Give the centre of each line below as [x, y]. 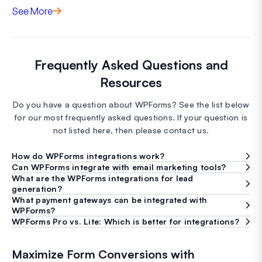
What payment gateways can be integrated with [109, 199]
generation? [37, 188]
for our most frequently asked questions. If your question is [131, 117]
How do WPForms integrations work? [88, 156]
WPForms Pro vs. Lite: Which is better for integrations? [125, 221]
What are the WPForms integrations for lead [103, 178]
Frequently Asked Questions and [131, 64]
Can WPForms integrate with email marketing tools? [119, 167]
